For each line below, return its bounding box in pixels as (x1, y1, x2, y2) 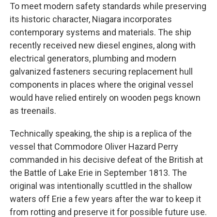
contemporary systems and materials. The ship (10, 27, 191, 37)
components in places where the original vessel (10, 79, 193, 90)
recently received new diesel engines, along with (10, 40, 196, 50)
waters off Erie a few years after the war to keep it (10, 194, 201, 204)
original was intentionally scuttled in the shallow (10, 181, 192, 191)
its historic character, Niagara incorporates (10, 14, 172, 24)
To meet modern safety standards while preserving (10, 1, 206, 11)
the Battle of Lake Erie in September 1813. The (10, 168, 187, 178)
